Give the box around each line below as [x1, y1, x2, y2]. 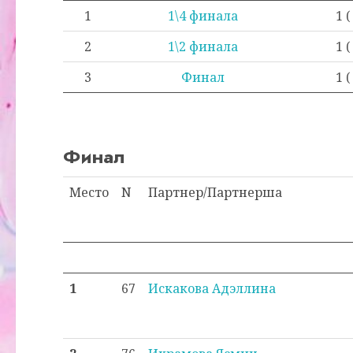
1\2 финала [168, 38, 238, 55]
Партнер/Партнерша [148, 184, 282, 201]
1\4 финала [168, 7, 238, 24]
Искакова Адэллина [148, 280, 276, 297]
